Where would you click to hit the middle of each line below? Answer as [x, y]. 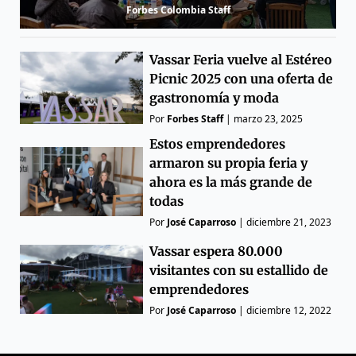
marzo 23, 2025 [269, 118]
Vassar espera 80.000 [217, 251]
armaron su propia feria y [229, 163]
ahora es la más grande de [231, 182]
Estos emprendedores [218, 143]
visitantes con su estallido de [239, 270]
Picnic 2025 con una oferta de [242, 78]
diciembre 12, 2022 [289, 310]
